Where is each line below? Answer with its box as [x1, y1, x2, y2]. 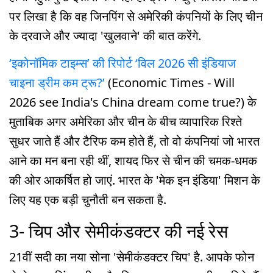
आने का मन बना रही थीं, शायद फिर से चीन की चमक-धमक [9, 152, 257, 169]
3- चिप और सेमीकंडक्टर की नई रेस [9, 218, 228, 243]
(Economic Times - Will [108, 74, 235, 91]
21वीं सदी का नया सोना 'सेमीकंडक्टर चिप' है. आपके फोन [9, 249, 254, 265]
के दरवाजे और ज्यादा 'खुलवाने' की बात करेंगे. [9, 27, 204, 44]
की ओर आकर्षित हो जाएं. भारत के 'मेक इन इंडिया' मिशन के [9, 171, 260, 188]
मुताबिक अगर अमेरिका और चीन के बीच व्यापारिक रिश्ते [9, 113, 242, 130]
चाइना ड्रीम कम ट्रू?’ [9, 74, 108, 91]
